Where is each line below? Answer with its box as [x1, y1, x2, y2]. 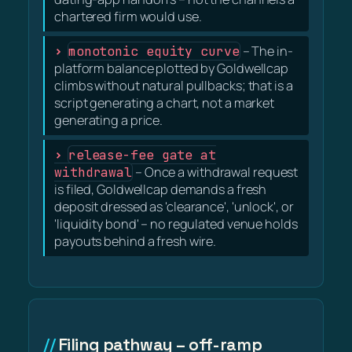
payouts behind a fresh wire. [54, 232, 217, 250]
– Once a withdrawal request [133, 163, 299, 181]
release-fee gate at [68, 145, 216, 163]
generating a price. [54, 111, 163, 129]
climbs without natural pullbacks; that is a [54, 76, 293, 94]
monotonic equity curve [68, 42, 240, 60]
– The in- [240, 42, 293, 60]
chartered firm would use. [54, 7, 202, 25]
